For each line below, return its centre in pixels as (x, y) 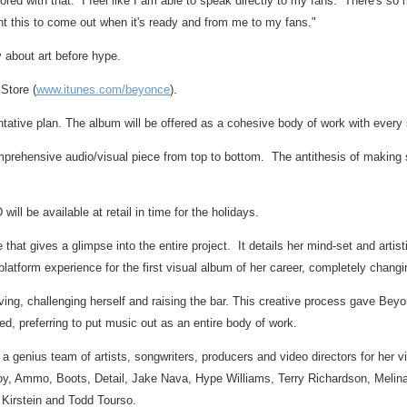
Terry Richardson (323, 378)
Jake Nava (160, 378)
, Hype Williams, (233, 378)
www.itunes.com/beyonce (103, 89)
